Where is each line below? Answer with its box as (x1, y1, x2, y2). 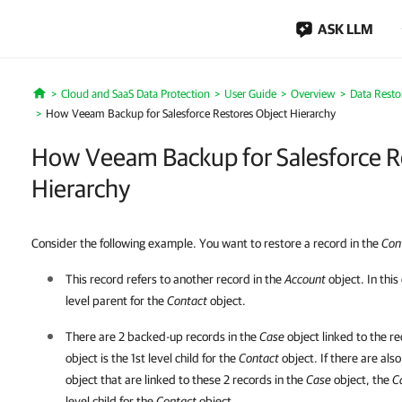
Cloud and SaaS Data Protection (60, 87, 210, 100)
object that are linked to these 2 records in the (66, 372, 306, 387)
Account (284, 272, 326, 286)
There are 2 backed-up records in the (66, 329, 259, 344)
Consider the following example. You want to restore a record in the (31, 236, 381, 250)
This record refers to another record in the (66, 272, 284, 286)
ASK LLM (318, 21, 373, 37)
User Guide (223, 87, 276, 100)
